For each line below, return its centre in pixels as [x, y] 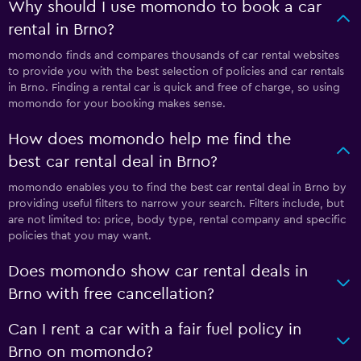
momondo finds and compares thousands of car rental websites [174, 55]
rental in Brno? [61, 29]
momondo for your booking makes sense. [117, 104]
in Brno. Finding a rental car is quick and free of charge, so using [174, 87]
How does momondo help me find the [149, 139]
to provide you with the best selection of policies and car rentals [176, 71]
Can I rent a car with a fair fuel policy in [155, 329]
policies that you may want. [80, 236]
